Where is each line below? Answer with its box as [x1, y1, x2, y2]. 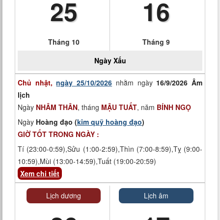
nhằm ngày [112, 78, 157, 87]
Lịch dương [46, 191, 81, 200]
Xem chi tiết [20, 168, 59, 178]
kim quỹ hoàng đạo [77, 117, 142, 127]
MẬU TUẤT [101, 102, 137, 112]
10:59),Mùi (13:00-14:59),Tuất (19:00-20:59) [18, 156, 156, 166]
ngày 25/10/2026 [56, 78, 112, 87]
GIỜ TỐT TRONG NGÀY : [18, 129, 99, 139]
